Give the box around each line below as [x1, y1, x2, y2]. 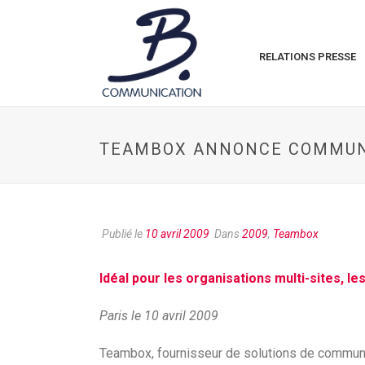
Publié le [99, 227, 145, 240]
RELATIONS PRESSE [259, 51, 357, 63]
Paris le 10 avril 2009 [99, 308, 218, 323]
